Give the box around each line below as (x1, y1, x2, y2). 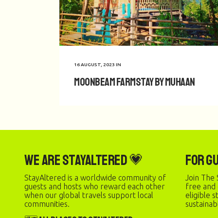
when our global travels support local (24, 191, 153, 200)
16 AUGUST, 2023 (74, 61, 115, 67)
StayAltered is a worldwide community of (24, 173, 166, 182)
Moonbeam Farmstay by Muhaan (74, 74, 195, 89)
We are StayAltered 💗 (24, 151, 143, 170)
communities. (24, 200, 70, 209)
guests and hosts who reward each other (24, 182, 165, 191)
